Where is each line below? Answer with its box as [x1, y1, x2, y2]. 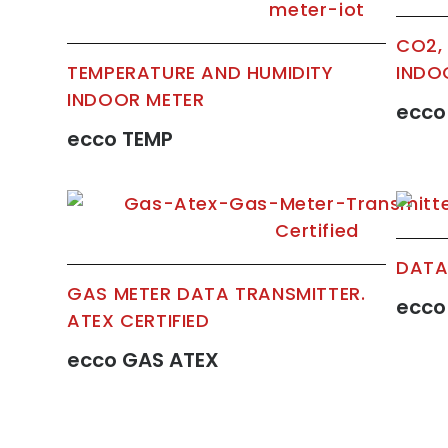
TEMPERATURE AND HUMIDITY [67, 60, 334, 86]
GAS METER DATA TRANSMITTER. [67, 280, 366, 306]
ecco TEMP [67, 125, 174, 154]
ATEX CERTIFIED [67, 307, 210, 333]
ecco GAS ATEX [67, 345, 220, 374]
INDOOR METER [67, 87, 216, 113]
